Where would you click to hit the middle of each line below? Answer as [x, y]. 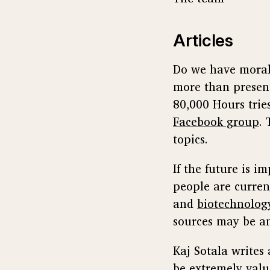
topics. [190, 139]
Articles [203, 40]
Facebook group [216, 121]
